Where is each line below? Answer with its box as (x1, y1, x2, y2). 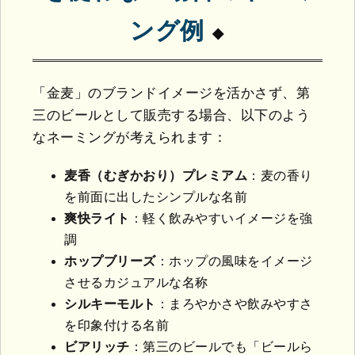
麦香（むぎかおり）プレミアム (64, 168, 247, 182)
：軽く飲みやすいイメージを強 (129, 211, 313, 225)
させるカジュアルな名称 (64, 275, 208, 289)
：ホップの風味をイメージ (155, 254, 313, 268)
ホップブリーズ (64, 254, 156, 268)
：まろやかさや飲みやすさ (155, 296, 313, 311)
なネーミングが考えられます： (32, 129, 227, 145)
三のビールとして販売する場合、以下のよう (32, 107, 310, 123)
